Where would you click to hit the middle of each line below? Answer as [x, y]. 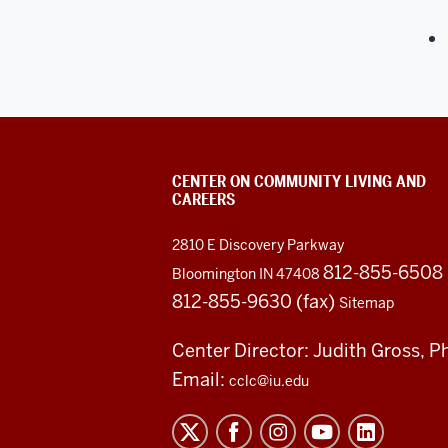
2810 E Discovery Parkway [258, 244]
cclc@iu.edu [269, 380]
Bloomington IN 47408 [247, 273]
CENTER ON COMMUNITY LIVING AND [299, 181]
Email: [200, 379]
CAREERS [203, 199]
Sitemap [366, 302]
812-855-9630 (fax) [255, 301]
